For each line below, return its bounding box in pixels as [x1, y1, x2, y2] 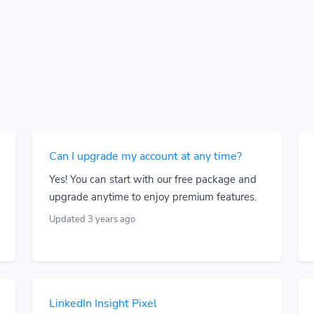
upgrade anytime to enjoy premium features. [49, 190, 257, 204]
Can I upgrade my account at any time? [49, 149, 242, 164]
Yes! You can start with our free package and [49, 172, 257, 186]
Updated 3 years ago [49, 213, 135, 226]
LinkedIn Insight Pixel [49, 296, 157, 311]
